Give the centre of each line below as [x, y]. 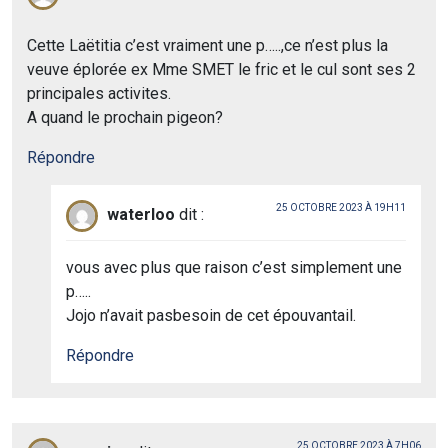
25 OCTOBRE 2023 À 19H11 [341, 207]
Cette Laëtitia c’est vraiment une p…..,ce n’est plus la [207, 45]
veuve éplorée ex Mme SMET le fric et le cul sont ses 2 [221, 69]
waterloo [141, 214]
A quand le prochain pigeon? [125, 117]
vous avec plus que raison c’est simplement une [234, 267]
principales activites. [99, 93]
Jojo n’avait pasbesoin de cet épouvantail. [211, 315]
